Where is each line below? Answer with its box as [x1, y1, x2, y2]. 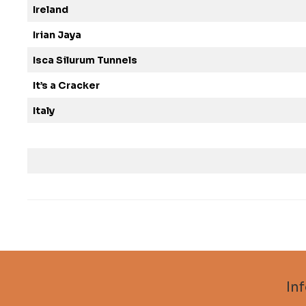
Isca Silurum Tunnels [33, 54, 137, 66]
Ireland [33, 3, 68, 16]
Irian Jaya [33, 29, 81, 41]
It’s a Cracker [33, 79, 100, 92]
